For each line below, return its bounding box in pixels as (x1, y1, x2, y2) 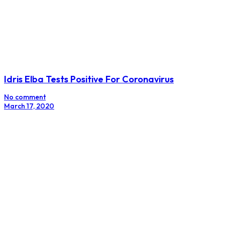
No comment (4, 92, 46, 102)
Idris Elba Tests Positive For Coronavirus (4, 73, 174, 85)
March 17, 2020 (4, 101, 54, 111)
